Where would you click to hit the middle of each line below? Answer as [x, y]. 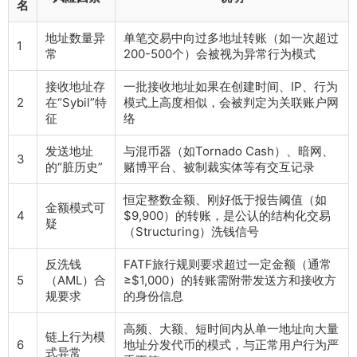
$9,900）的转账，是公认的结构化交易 [227, 216]
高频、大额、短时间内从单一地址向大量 [231, 329]
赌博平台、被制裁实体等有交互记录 [219, 167]
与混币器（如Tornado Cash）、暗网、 [229, 151]
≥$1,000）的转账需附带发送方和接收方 [230, 280]
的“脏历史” [74, 167]
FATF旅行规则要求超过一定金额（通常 [228, 265]
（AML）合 [76, 280]
